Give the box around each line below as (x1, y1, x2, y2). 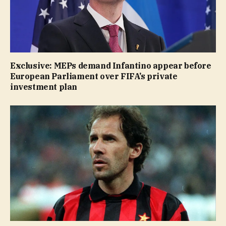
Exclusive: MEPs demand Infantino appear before (10, 60, 211, 71)
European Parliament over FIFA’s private (10, 71, 178, 81)
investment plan (10, 81, 77, 92)
